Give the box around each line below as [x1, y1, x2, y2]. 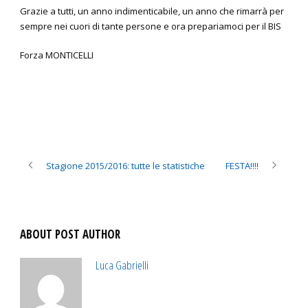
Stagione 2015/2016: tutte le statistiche [46, 159, 205, 173]
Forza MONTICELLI [20, 49, 93, 62]
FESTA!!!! [225, 159, 258, 173]
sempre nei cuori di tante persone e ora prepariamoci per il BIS [20, 20, 281, 33]
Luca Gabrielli [96, 257, 148, 274]
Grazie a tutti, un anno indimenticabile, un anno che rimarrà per [20, 5, 284, 18]
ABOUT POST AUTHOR [20, 226, 120, 243]
